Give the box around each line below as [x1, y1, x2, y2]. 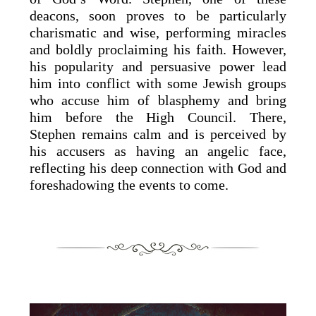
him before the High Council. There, [30, 109, 286, 125]
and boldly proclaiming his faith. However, [30, 41, 286, 57]
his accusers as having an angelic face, [30, 142, 286, 159]
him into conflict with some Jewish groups [30, 75, 286, 91]
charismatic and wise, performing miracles [30, 24, 286, 40]
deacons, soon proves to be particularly [30, 7, 286, 23]
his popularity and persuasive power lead [30, 58, 286, 74]
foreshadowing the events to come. [30, 176, 229, 193]
